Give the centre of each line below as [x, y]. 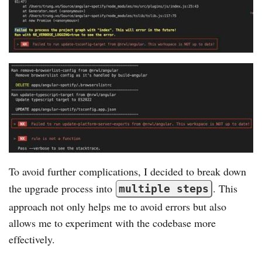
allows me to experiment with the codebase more [112, 223]
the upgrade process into [62, 189]
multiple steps [164, 189]
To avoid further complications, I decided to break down [127, 172]
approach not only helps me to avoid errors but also [118, 207]
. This [225, 189]
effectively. [32, 239]
